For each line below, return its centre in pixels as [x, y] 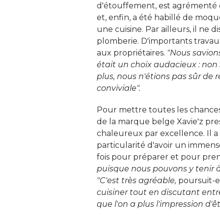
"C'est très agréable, [137, 180]
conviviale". [119, 88]
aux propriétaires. [132, 53]
